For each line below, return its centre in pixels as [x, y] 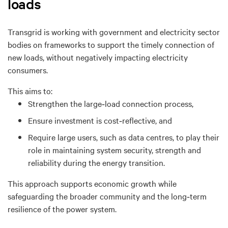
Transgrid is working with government [76, 31]
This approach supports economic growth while [92, 183]
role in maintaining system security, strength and [115, 149]
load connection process [148, 103]
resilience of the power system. [62, 208]
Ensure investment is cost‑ [75, 120]
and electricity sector [182, 31]
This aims [25, 90]
